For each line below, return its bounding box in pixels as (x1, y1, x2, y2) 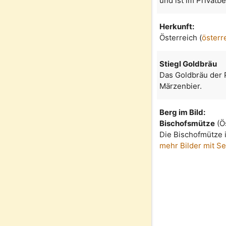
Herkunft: (159, 22, 195, 32)
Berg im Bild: (159, 107, 206, 118)
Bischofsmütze (159, 119, 215, 129)
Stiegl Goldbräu (159, 59, 217, 69)
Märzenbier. (159, 81, 202, 91)
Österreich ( (159, 33, 202, 43)
